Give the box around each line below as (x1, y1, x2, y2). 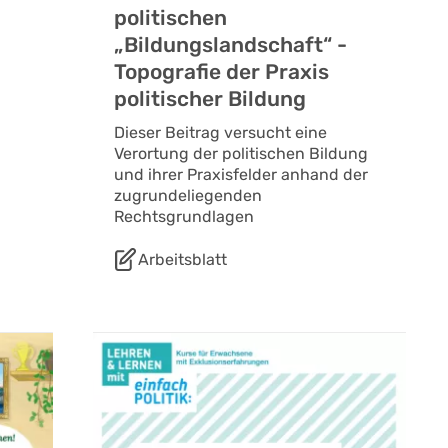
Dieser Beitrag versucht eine (113, 123, 327, 143)
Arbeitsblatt (137, 250, 227, 270)
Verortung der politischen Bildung (113, 144, 368, 164)
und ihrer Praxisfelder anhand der (113, 165, 368, 185)
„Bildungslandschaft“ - (113, 32, 347, 58)
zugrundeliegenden (113, 186, 262, 206)
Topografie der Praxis (113, 59, 329, 85)
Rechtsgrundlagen (113, 207, 254, 227)
